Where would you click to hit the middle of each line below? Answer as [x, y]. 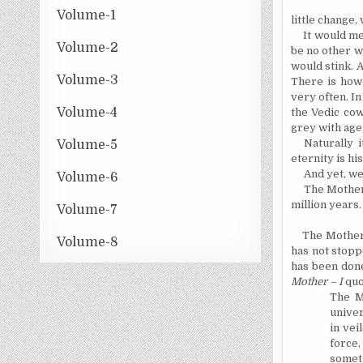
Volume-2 [88, 47]
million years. [326, 205]
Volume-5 [88, 145]
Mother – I [318, 282]
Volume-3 [88, 80]
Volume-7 [88, 209]
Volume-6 [88, 177]
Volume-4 [88, 112]
